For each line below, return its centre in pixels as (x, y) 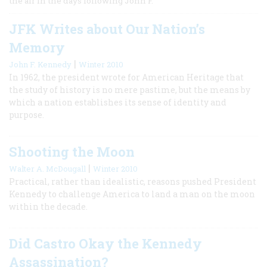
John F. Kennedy (40, 64)
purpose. (27, 114)
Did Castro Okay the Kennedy (105, 243)
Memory (37, 47)
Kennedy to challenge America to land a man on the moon (132, 194)
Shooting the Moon (72, 151)
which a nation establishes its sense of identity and (118, 102)
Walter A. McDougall (47, 168)
